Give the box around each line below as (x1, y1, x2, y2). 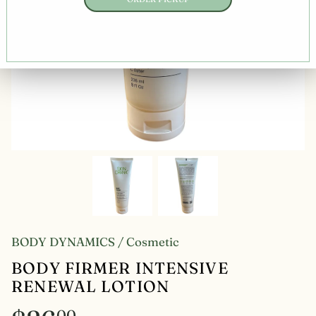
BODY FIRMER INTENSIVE (11, 257, 229, 278)
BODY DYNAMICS (11, 233, 116, 249)
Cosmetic (126, 233, 180, 249)
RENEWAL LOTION (11, 276, 169, 296)
